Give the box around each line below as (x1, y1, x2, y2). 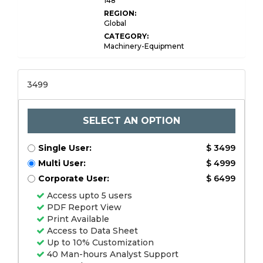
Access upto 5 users (45, 190, 132, 201)
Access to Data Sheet (45, 225, 138, 236)
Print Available (45, 214, 109, 224)
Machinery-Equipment (104, 42, 184, 50)
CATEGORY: (104, 32, 149, 41)
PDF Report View (45, 202, 122, 213)
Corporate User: (38, 173, 109, 184)
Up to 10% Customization (45, 237, 154, 248)
